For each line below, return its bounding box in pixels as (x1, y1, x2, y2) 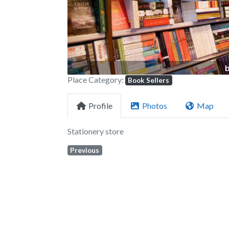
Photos (142, 100, 167, 110)
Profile (88, 100, 112, 110)
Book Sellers (128, 76, 170, 84)
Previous (70, 146, 100, 154)
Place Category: (67, 74, 125, 84)
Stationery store (67, 126, 124, 136)
